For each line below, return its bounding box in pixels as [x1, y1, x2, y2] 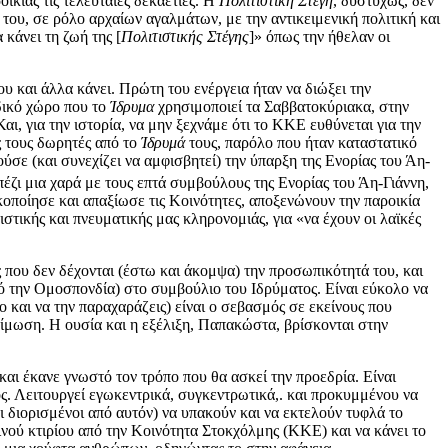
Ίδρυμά [141, 133, 185, 151]
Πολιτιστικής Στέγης [121, 27, 249, 45]
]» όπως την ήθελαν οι [249, 27, 390, 45]
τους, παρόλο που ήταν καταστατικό [185, 133, 417, 151]
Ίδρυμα [110, 97, 154, 115]
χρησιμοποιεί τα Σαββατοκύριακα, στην [154, 97, 409, 115]
